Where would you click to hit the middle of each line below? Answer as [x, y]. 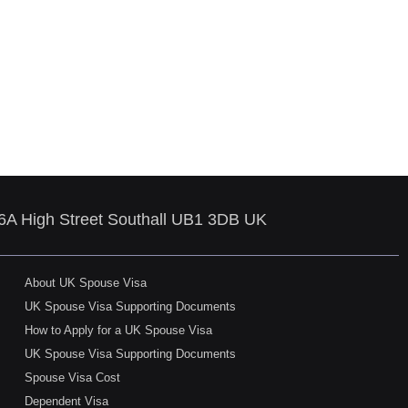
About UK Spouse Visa [86, 283]
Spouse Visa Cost [73, 378]
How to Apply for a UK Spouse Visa [119, 331]
